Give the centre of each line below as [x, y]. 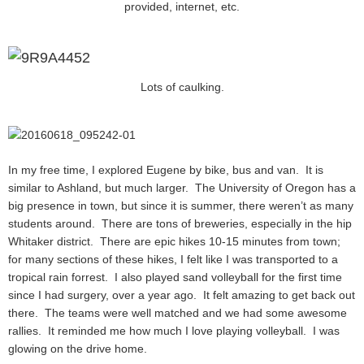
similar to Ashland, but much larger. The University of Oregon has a [182, 188]
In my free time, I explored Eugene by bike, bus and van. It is [166, 170]
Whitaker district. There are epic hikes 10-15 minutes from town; [174, 242]
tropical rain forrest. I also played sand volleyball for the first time [175, 277]
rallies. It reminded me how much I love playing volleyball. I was [174, 331]
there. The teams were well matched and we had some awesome [178, 313]
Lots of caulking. [182, 87]
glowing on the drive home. [78, 349]
